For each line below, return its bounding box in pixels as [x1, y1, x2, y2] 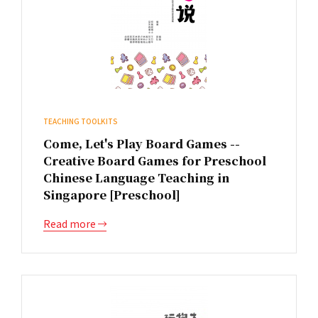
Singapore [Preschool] [43, 187, 180, 203]
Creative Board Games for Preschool [43, 153, 266, 169]
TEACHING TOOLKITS [43, 116, 118, 126]
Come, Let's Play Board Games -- [43, 136, 240, 152]
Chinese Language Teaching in [43, 170, 229, 186]
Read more [43, 216, 98, 231]
